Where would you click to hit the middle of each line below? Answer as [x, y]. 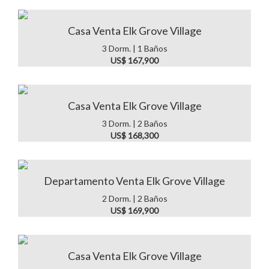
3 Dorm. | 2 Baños [134, 123]
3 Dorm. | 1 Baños [134, 48]
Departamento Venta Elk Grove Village [134, 181]
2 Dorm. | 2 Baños [134, 198]
